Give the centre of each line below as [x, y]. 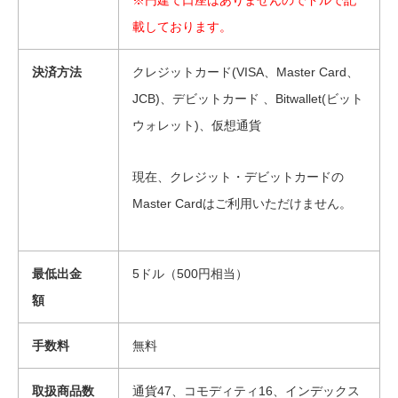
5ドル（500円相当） [190, 274]
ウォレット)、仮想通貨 [197, 126]
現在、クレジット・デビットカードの [238, 177]
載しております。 [182, 27]
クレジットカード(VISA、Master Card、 [246, 72]
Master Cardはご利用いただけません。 [242, 204]
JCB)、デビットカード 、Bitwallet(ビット [248, 99]
